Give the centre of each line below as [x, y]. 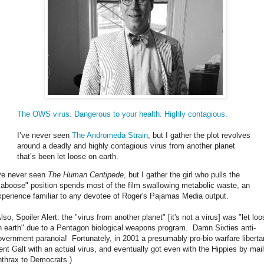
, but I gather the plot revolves [199, 135]
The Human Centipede [86, 175]
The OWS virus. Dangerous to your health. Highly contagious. [122, 114]
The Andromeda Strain [110, 135]
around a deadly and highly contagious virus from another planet [126, 146]
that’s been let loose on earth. [68, 156]
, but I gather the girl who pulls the [182, 175]
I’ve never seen [44, 135]
